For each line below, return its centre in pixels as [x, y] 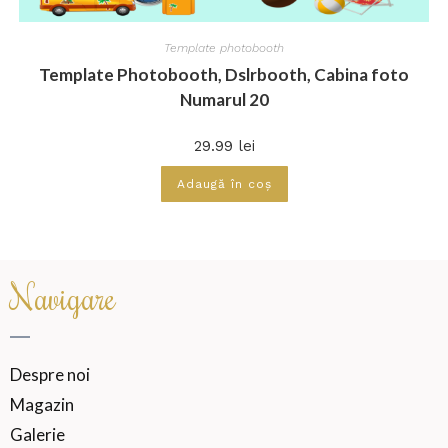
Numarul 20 [224, 100]
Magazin [42, 404]
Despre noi [50, 374]
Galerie [37, 434]
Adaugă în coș [224, 184]
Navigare [63, 296]
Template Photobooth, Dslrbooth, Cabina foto [224, 75]
